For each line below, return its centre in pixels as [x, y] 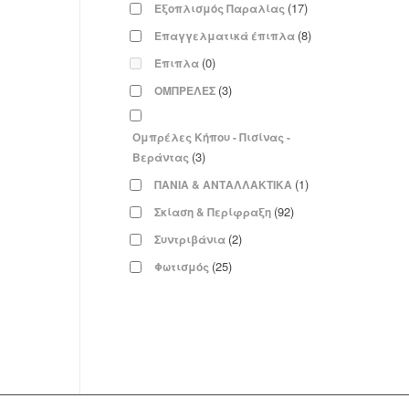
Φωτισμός [182, 267]
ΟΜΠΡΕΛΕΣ [185, 91]
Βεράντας [161, 158]
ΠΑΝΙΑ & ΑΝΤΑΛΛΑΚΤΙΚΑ [223, 185]
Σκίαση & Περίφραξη [213, 213]
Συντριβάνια [190, 240]
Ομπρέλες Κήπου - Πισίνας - [211, 138]
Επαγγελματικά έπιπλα [225, 36]
